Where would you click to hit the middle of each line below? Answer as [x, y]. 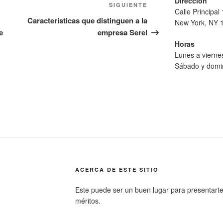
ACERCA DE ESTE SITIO [117, 170]
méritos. [88, 201]
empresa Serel [123, 33]
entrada [162, 18]
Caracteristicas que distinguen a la [88, 21]
